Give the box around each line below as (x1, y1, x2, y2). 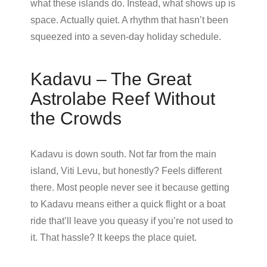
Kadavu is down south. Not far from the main (30, 148, 216, 159)
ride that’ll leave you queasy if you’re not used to (30, 215, 233, 226)
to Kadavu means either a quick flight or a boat (30, 198, 225, 209)
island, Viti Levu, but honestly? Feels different (30, 165, 222, 176)
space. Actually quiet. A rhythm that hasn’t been (30, 14, 228, 25)
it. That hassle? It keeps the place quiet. (30, 232, 197, 243)
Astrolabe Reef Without (30, 88, 215, 108)
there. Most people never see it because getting (30, 182, 229, 193)
